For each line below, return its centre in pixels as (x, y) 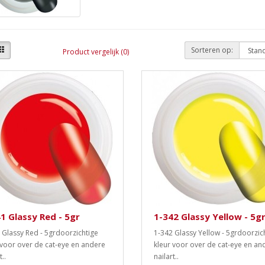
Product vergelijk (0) (96, 51)
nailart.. (166, 257)
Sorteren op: (212, 50)
